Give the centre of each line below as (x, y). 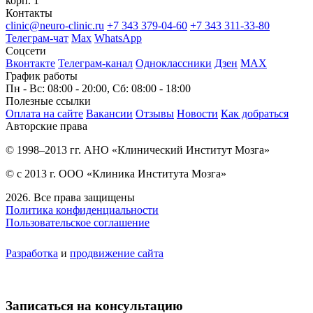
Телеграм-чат (37, 38)
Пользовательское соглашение (78, 222)
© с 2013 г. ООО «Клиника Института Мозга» (116, 173)
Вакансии (109, 113)
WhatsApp (118, 38)
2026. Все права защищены (70, 197)
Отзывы (155, 113)
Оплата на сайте (44, 113)
